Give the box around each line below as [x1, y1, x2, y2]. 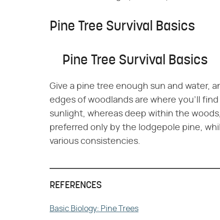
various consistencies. [50, 137, 140, 146]
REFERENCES [50, 181, 102, 191]
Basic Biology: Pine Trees [50, 205, 138, 213]
